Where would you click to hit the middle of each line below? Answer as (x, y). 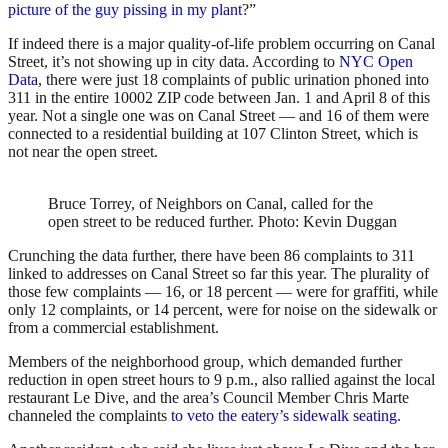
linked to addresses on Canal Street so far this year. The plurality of (218, 274)
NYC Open (376, 62)
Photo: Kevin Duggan (327, 222)
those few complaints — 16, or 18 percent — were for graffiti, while (223, 292)
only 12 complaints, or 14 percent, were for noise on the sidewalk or (222, 310)
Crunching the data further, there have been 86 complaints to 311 (211, 256)
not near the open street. (83, 152)
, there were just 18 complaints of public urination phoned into (233, 80)
